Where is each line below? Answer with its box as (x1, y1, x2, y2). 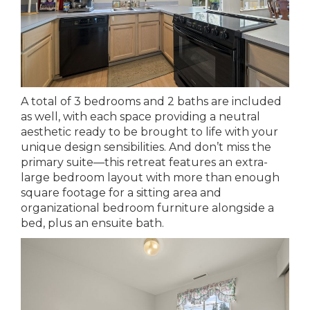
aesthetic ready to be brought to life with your (21, 125, 278, 138)
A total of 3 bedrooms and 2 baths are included (21, 94, 282, 108)
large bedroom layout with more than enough (21, 170, 280, 184)
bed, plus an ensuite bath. (21, 216, 167, 230)
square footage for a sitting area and (21, 185, 221, 199)
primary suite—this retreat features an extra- (21, 155, 268, 169)
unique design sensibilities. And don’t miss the (21, 140, 271, 154)
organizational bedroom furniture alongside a (21, 201, 274, 215)
